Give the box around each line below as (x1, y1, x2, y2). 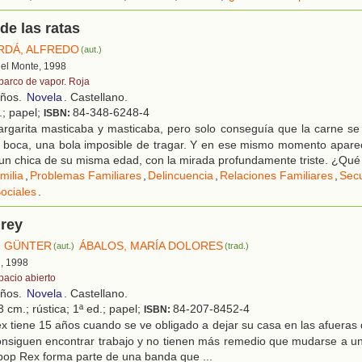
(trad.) (225, 240, 250, 250)
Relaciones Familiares (220, 168, 333, 182)
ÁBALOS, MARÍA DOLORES (79, 238, 224, 252)
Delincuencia (148, 168, 213, 182)
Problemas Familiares (30, 168, 141, 182)
